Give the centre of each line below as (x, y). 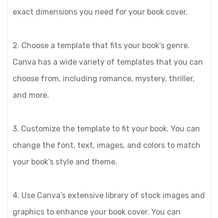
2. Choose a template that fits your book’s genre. (101, 45)
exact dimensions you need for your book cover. (100, 12)
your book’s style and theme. (65, 162)
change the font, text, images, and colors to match (107, 145)
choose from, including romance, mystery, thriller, (104, 79)
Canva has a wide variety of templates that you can (108, 62)
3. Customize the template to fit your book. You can (106, 129)
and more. (31, 95)
